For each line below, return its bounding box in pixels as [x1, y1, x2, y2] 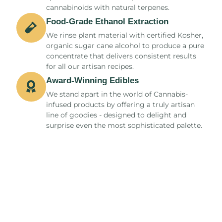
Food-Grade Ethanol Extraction [46, 16, 168, 26]
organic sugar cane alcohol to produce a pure [46, 41, 204, 50]
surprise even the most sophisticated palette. [46, 120, 202, 130]
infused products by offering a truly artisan [46, 100, 195, 109]
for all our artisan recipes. [46, 61, 134, 71]
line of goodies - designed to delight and [46, 110, 186, 119]
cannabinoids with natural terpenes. [46, 2, 169, 12]
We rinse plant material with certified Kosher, [46, 30, 203, 40]
